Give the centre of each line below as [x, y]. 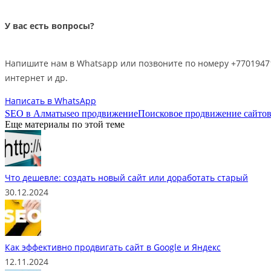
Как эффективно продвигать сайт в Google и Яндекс [113, 247]
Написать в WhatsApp [51, 100]
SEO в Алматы [36, 113]
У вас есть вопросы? [50, 26]
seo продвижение [102, 113]
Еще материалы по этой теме [65, 124]
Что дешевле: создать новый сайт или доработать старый [126, 177]
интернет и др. [36, 77]
